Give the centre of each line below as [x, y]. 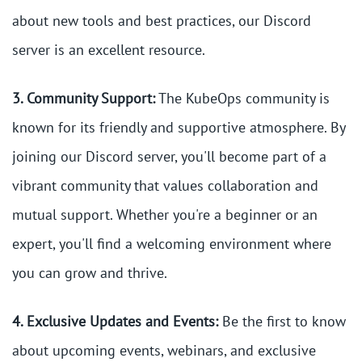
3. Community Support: [84, 99]
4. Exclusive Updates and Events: [115, 322]
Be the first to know [282, 322]
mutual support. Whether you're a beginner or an [165, 215]
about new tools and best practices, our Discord [162, 21]
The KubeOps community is [242, 99]
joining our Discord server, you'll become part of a [169, 157]
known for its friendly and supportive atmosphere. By [179, 128]
